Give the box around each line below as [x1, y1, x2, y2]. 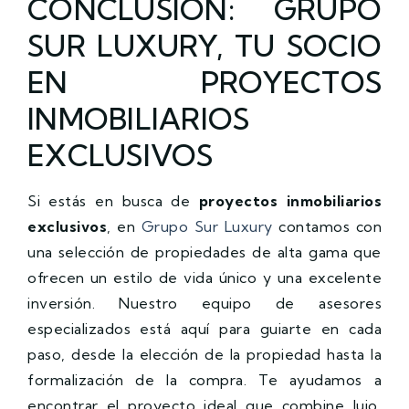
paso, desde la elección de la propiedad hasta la [27, 344, 382, 363]
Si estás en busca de [27, 191, 199, 210]
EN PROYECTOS [27, 63, 382, 100]
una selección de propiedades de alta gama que [27, 242, 382, 261]
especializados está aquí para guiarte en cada [27, 319, 382, 338]
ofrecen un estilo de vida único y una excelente [27, 267, 382, 287]
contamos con [272, 216, 382, 236]
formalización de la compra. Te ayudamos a [27, 370, 382, 389]
